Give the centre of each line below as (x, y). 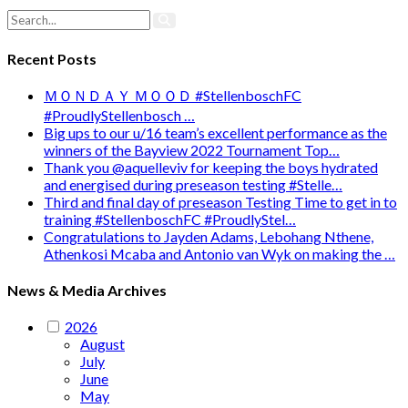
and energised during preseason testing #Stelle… (193, 184)
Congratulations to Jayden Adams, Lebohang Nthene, (209, 236)
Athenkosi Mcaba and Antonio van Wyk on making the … (219, 253)
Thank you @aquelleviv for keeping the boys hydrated (211, 167)
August (102, 344)
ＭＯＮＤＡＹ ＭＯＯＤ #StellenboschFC (173, 95)
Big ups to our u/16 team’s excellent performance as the (215, 132)
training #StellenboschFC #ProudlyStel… (170, 219)
